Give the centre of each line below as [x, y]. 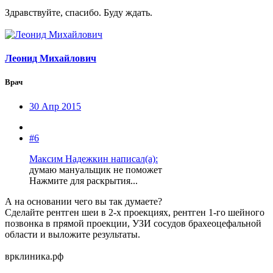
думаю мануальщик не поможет [96, 169]
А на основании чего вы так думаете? [83, 201]
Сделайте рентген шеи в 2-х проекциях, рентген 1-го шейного [135, 212]
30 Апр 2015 [55, 106]
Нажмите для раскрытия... [83, 180]
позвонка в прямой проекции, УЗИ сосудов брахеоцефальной [133, 223]
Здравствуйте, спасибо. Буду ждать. [79, 12]
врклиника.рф [34, 256]
